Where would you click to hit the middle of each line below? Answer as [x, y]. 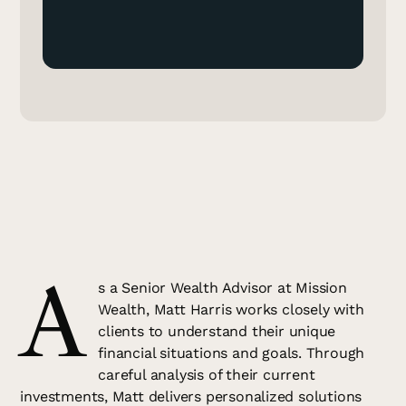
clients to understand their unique [217, 332]
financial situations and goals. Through [232, 353]
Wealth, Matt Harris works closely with [231, 310]
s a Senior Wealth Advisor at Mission [222, 288]
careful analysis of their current [207, 375]
